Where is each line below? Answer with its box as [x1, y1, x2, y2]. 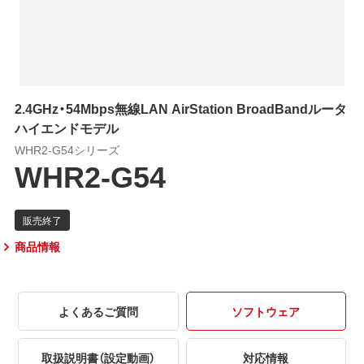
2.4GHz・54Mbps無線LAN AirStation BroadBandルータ [14, 97, 347, 118]
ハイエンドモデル [14, 117, 119, 137]
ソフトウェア [232, 302, 301, 319]
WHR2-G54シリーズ [14, 141, 119, 158]
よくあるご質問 [58, 302, 138, 319]
